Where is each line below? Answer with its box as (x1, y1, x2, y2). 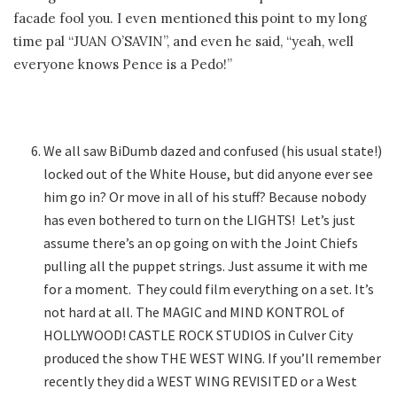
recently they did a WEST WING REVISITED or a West (43, 372, 358, 391)
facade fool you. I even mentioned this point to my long (13, 10, 367, 27)
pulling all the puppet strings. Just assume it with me (43, 257, 369, 276)
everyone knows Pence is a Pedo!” (13, 56, 232, 74)
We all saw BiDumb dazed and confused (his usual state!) (43, 142, 383, 160)
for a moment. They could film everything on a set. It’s (43, 280, 375, 299)
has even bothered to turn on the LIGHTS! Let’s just (43, 211, 356, 230)
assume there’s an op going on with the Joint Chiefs (43, 234, 359, 253)
